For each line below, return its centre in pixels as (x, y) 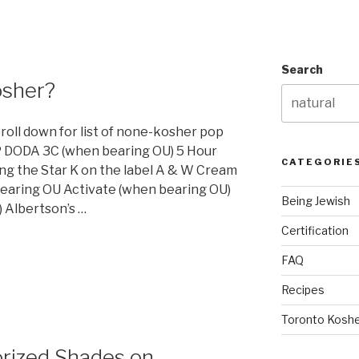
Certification (315, 231)
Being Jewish (315, 201)
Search (302, 69)
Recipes (303, 290)
